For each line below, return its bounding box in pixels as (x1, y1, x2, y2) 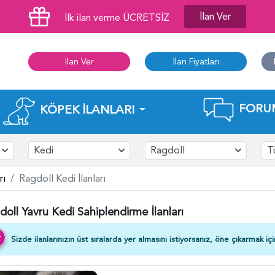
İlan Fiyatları (172, 55, 219, 68)
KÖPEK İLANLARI (39, 101, 134, 118)
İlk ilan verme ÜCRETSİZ (64, 11, 169, 25)
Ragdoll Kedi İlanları (19, 171, 106, 185)
